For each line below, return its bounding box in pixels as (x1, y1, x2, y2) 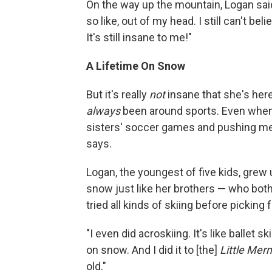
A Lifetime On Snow (86, 59, 185, 73)
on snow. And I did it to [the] (86, 243, 220, 257)
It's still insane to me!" (86, 31, 192, 44)
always (86, 104, 120, 118)
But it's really (86, 88, 149, 101)
